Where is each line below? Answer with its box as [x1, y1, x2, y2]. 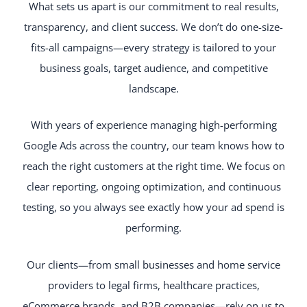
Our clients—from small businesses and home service [27, 257, 280, 271]
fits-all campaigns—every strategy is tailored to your [31, 40, 276, 55]
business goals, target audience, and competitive [39, 61, 268, 75]
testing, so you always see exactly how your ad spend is [23, 200, 284, 214]
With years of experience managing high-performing [30, 118, 277, 132]
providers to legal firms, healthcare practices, [47, 278, 260, 292]
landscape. [128, 82, 179, 96]
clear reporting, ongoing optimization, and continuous [26, 180, 281, 194]
